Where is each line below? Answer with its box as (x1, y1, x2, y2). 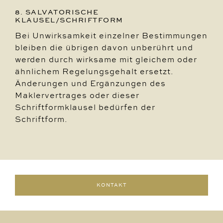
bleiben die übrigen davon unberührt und (15, 42, 193, 53)
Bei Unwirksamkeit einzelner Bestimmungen (15, 30, 208, 41)
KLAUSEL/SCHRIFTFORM (15, 15, 123, 25)
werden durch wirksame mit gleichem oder (15, 54, 197, 65)
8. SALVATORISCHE (15, 7, 99, 17)
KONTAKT (96, 181, 127, 188)
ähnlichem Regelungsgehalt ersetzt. (15, 66, 173, 77)
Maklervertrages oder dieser (15, 90, 139, 101)
